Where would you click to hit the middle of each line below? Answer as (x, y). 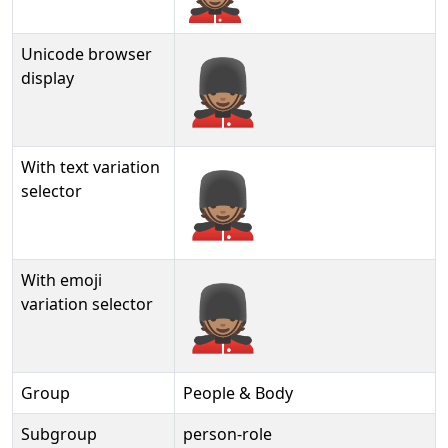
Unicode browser (86, 54)
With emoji (61, 280)
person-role (227, 434)
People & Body (238, 393)
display (47, 78)
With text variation (90, 167)
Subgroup (59, 434)
